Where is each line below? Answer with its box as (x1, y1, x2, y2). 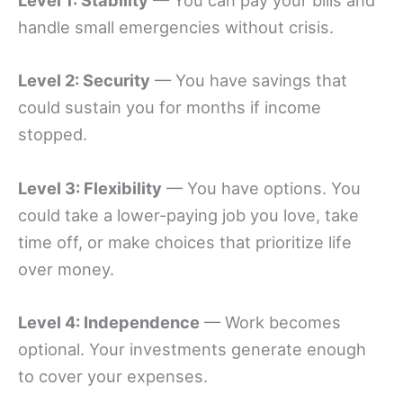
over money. (18, 258, 114, 279)
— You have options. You (162, 177, 361, 198)
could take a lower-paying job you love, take (18, 204, 359, 225)
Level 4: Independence (18, 311, 200, 332)
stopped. (18, 124, 87, 145)
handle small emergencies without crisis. (18, 17, 334, 38)
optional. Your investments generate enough (18, 338, 366, 359)
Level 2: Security (18, 70, 150, 91)
